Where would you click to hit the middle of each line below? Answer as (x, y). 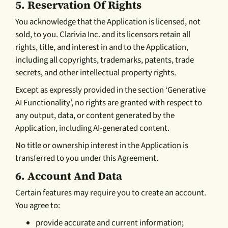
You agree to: (38, 205)
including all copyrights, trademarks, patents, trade (105, 60)
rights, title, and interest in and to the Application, (102, 47)
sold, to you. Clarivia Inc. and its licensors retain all (103, 34)
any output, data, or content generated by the (95, 115)
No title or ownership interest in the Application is (102, 145)
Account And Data (75, 176)
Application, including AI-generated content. (93, 128)
